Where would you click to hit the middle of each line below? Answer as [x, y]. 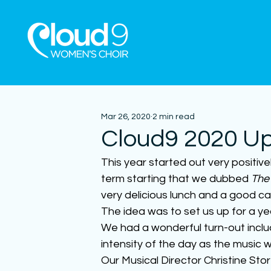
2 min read [174, 116]
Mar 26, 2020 [126, 116]
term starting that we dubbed [176, 179]
